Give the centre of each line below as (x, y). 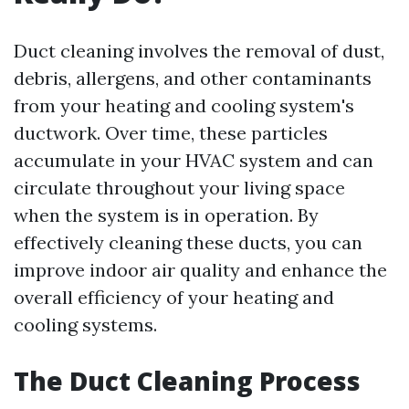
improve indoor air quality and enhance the (200, 270)
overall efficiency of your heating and (174, 297)
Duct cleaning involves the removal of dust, (199, 51)
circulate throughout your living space (179, 188)
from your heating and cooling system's (184, 105)
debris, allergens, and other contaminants (193, 78)
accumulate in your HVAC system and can (194, 160)
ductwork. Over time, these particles (171, 133)
